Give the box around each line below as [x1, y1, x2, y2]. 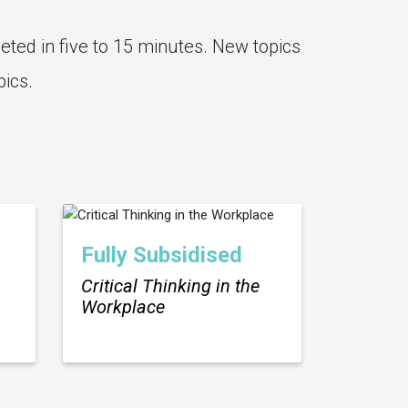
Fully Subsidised [80, 242, 242, 269]
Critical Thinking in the [80, 275, 260, 298]
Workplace [80, 296, 165, 319]
